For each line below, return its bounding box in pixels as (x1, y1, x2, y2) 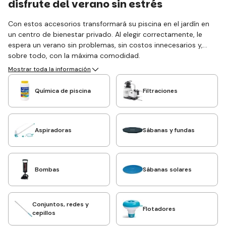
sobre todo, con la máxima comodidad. (8, 51, 140, 60)
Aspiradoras (35, 126, 72, 134)
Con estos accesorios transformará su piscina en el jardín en (8, 19, 209, 28)
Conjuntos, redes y (32, 200, 89, 208)
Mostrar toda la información (8, 65, 91, 73)
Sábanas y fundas (143, 126, 195, 134)
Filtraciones (143, 86, 178, 95)
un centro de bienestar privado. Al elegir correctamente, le (8, 30, 202, 39)
